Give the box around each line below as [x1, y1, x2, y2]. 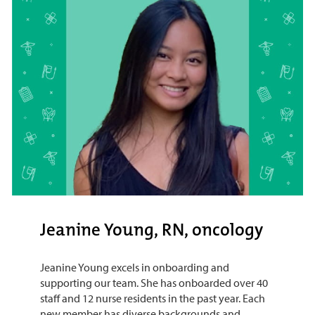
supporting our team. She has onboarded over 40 [39, 276, 268, 290]
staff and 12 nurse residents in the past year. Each [39, 291, 265, 306]
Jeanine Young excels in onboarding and [39, 260, 229, 275]
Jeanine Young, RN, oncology [39, 218, 263, 242]
